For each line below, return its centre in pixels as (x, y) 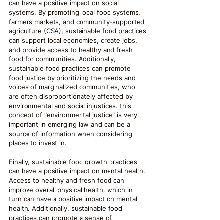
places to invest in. (38, 143)
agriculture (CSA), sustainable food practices (79, 31)
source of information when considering (71, 134)
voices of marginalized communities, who (73, 87)
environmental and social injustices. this (71, 106)
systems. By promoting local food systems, (76, 12)
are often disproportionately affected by (72, 96)
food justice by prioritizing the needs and (73, 78)
